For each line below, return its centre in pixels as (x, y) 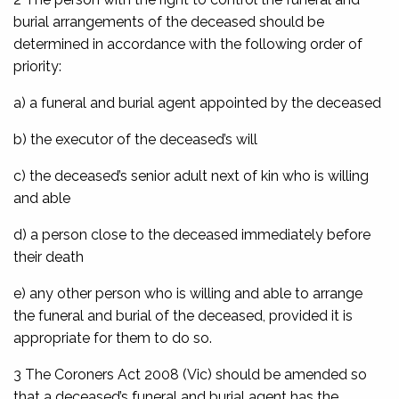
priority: (37, 66)
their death (49, 256)
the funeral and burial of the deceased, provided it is (183, 315)
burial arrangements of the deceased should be (169, 21)
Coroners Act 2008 (117, 374)
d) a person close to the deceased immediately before (192, 234)
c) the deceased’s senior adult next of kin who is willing (191, 175)
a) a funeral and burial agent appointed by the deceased (197, 102)
